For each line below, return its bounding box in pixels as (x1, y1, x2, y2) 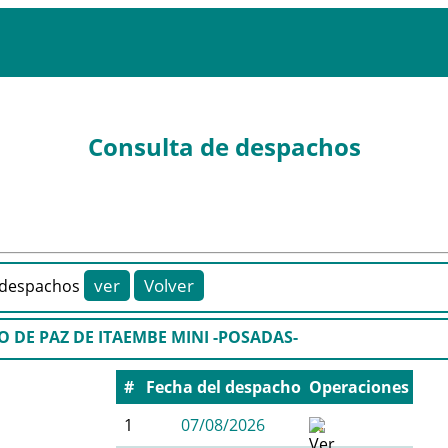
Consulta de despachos (87, 130, 361, 164)
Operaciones (308, 375, 409, 398)
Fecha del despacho (145, 375, 301, 398)
